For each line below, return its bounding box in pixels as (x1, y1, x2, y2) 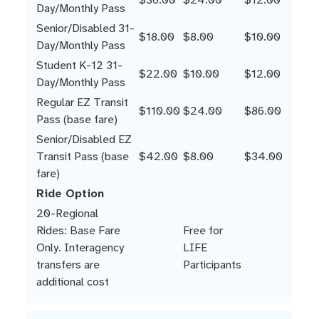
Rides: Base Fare (36, 223, 120, 239)
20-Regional (36, 206, 98, 221)
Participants (183, 257, 241, 273)
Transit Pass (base (36, 149, 129, 164)
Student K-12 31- (36, 58, 122, 73)
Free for (183, 223, 223, 239)
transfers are (36, 257, 100, 273)
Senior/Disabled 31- (36, 21, 135, 36)
